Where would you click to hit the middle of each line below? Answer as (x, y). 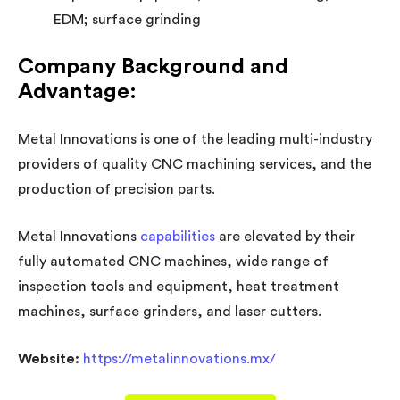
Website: (50, 358)
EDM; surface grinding (127, 19)
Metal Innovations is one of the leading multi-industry (195, 139)
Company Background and (153, 67)
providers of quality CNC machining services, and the (195, 164)
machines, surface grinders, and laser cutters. (170, 311)
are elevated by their (285, 236)
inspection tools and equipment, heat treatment (179, 286)
